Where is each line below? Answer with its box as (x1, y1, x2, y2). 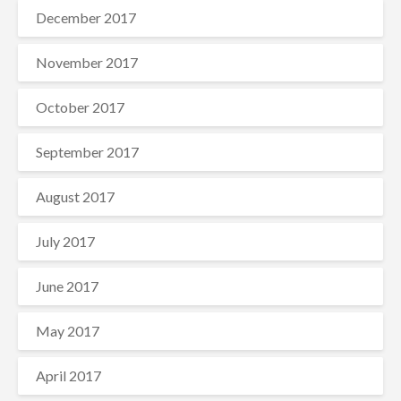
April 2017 (36, 367, 101, 384)
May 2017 (36, 322, 99, 339)
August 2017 (36, 188, 115, 205)
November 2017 (36, 54, 138, 71)
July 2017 (36, 233, 95, 250)
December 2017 (36, 9, 136, 26)
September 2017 (36, 143, 139, 160)
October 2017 (36, 98, 124, 115)
